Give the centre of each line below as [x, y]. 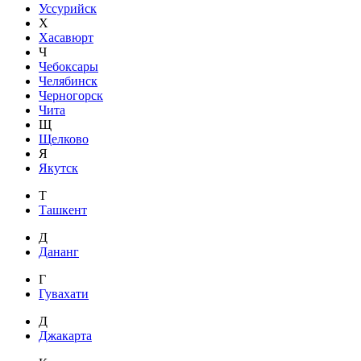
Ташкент [63, 210]
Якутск [58, 168]
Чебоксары [68, 66]
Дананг [59, 251]
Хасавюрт [66, 37]
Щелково [64, 139]
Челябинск [68, 81]
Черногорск [71, 95]
